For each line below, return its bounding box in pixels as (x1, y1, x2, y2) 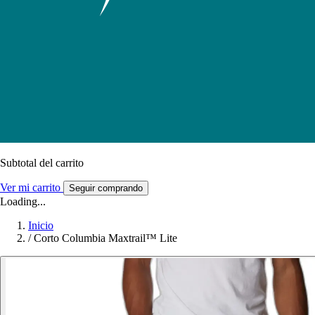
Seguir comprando (69, 182, 143, 193)
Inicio (28, 219, 53, 231)
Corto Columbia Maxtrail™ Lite (34, 231, 177, 244)
